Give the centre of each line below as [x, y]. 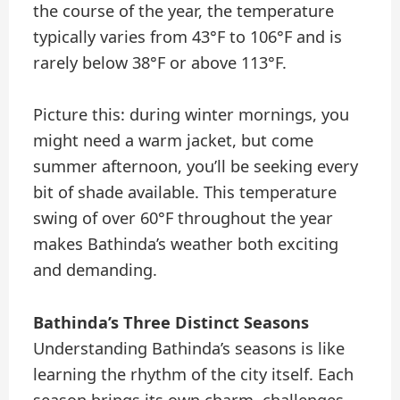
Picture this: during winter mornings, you [192, 115]
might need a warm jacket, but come [174, 141]
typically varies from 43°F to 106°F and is [188, 37]
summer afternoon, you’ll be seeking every [196, 167]
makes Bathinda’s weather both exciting [186, 244]
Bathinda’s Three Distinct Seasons [171, 322]
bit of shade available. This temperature [185, 192]
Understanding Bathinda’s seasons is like [189, 348]
